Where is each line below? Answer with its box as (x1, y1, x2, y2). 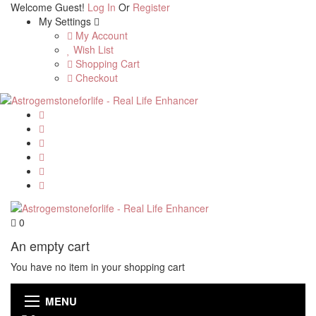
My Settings (39, 14, 94, 28)
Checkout (73, 71, 118, 85)
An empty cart (11, 236, 90, 255)
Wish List (71, 42, 114, 56)
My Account (73, 28, 128, 42)
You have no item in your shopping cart (11, 259, 185, 274)
